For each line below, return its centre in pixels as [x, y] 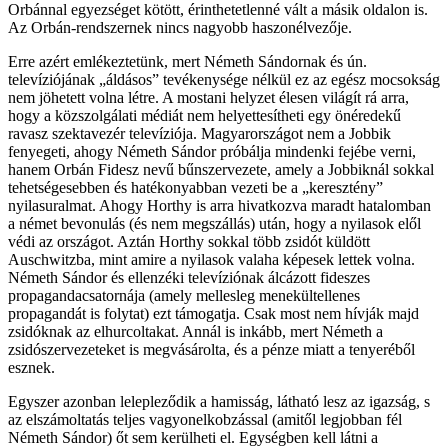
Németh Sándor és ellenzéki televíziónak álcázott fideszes [189, 277]
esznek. [31, 367]
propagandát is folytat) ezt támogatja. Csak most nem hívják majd [213, 313]
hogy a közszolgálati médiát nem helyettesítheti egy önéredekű [204, 115]
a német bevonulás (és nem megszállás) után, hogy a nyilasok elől [214, 223]
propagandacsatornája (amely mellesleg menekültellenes [184, 295]
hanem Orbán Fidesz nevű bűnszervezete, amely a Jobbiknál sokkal [221, 169]
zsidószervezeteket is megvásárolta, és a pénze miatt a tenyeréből [211, 349]
